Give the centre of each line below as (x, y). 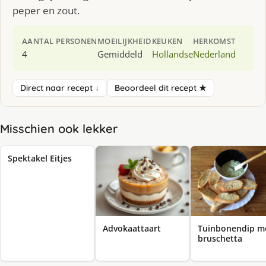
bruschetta (220, 239)
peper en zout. (46, 10)
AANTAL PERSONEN (60, 41)
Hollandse (172, 54)
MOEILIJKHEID (124, 41)
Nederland (214, 54)
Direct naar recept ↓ (60, 88)
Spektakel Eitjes (40, 158)
